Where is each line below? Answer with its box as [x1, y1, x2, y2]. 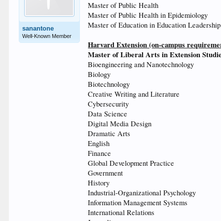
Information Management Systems [88, 198, 188, 207]
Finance [88, 148, 111, 158]
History [88, 178, 110, 187]
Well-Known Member [22, 33, 72, 39]
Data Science [88, 109, 128, 118]
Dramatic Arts [88, 129, 131, 138]
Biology [88, 70, 111, 79]
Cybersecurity [88, 99, 129, 109]
